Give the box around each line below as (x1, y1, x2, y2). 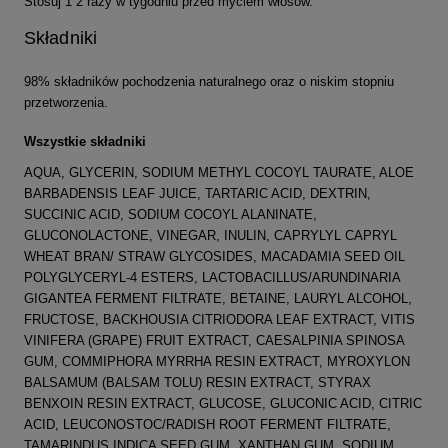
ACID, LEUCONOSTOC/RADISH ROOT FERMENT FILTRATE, (24, 416, 391, 432)
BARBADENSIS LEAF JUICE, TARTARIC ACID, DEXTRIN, (24, 185, 371, 201)
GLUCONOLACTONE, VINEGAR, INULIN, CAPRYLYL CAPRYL (24, 227, 397, 243)
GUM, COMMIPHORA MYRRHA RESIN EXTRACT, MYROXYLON (24, 353, 410, 369)
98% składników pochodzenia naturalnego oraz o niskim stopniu (24, 73, 394, 89)
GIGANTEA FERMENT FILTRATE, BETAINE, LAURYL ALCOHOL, (24, 290, 412, 306)
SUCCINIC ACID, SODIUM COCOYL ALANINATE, (24, 206, 317, 222)
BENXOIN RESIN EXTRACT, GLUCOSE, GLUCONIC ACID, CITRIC (24, 395, 422, 411)
